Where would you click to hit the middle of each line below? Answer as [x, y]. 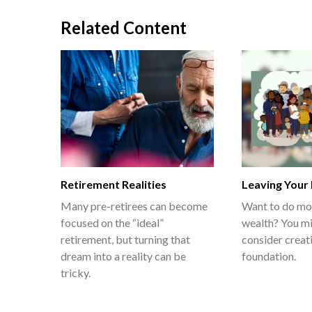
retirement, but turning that [125, 239]
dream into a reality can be [123, 256]
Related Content [124, 27]
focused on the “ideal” [112, 222]
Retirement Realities [114, 184]
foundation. [269, 256]
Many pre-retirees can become [134, 205]
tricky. [76, 272]
